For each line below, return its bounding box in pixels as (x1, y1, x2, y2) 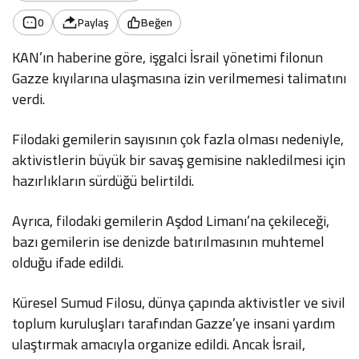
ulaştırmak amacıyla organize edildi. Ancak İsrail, (12, 331, 306, 357)
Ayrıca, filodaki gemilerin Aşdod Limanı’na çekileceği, (12, 208, 330, 234)
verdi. (12, 86, 45, 112)
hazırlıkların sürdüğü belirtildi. (12, 167, 195, 194)
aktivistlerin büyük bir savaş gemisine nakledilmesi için (12, 147, 346, 173)
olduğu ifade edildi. (12, 249, 124, 276)
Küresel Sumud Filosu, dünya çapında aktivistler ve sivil (12, 289, 346, 316)
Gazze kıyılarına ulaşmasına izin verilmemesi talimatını (12, 65, 347, 91)
